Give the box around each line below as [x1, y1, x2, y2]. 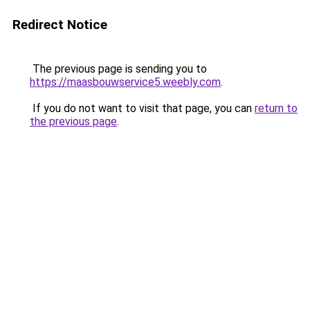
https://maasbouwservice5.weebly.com [30, 75, 221, 89]
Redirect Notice [12, 17, 107, 33]
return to [255, 102, 298, 115]
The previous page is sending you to [30, 62, 207, 75]
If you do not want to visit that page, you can [30, 102, 255, 115]
